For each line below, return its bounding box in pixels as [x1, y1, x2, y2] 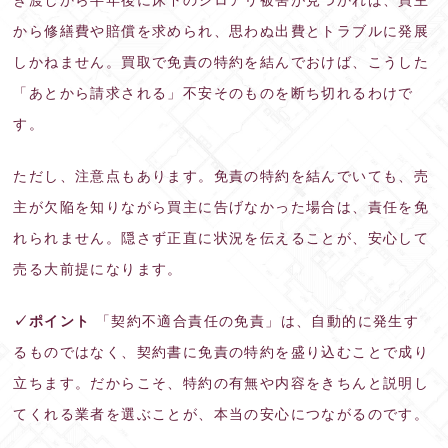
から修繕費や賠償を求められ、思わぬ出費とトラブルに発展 [13, 22, 430, 39]
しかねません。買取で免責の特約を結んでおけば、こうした [13, 53, 430, 70]
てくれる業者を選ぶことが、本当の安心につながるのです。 [13, 405, 430, 422]
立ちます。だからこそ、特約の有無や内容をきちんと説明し [13, 374, 430, 391]
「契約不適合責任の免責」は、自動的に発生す [90, 312, 420, 329]
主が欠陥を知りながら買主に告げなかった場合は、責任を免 [13, 198, 430, 215]
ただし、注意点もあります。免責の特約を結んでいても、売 [13, 167, 430, 184]
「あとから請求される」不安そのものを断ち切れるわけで [13, 84, 414, 101]
